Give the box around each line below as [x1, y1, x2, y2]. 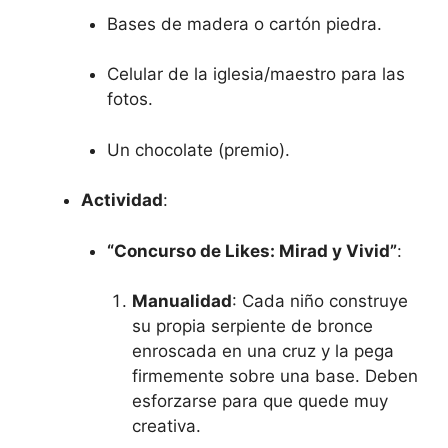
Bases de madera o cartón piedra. [106, 13, 382, 34]
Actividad [81, 190, 163, 211]
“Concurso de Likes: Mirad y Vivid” [106, 240, 397, 261]
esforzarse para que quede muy [132, 391, 388, 412]
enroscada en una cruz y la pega [132, 341, 394, 362]
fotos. [106, 89, 153, 110]
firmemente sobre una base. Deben [132, 366, 418, 387]
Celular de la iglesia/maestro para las [106, 64, 405, 85]
